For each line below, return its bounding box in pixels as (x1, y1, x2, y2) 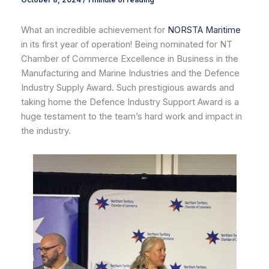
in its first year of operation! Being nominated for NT (20, 39, 232, 50)
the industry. (20, 125, 71, 137)
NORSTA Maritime (167, 25, 241, 36)
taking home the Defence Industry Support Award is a (20, 97, 239, 108)
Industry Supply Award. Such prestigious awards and (20, 82, 234, 94)
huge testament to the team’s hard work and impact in (20, 111, 242, 122)
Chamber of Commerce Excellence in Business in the (20, 53, 238, 65)
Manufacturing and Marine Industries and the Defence (20, 68, 240, 79)
